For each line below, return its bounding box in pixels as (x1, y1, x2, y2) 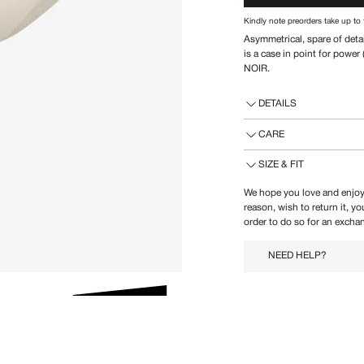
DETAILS (258, 98, 297, 108)
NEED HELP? (267, 251, 327, 261)
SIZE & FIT (258, 160, 304, 170)
